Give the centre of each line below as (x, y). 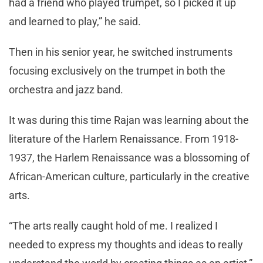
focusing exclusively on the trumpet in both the (117, 70)
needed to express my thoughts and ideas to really (126, 244)
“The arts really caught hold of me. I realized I (113, 225)
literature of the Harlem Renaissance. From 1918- (124, 139)
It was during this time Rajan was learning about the (129, 120)
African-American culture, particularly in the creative (129, 176)
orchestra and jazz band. (66, 89)
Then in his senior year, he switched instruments (121, 52)
